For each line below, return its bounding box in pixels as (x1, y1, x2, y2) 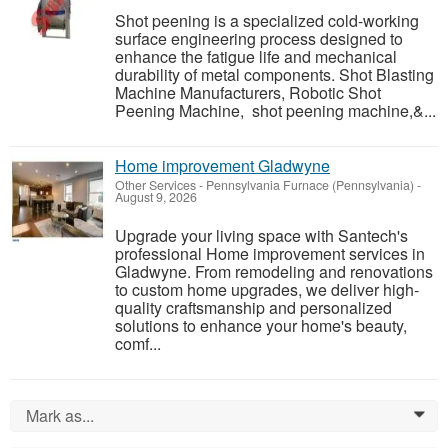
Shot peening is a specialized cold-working (115, 9, 419, 33)
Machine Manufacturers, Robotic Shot (115, 81, 381, 105)
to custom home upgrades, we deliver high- (115, 278, 419, 302)
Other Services (115, 176, 196, 195)
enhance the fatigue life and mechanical (115, 45, 397, 69)
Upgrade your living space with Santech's (115, 224, 408, 248)
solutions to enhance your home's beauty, (115, 314, 407, 338)
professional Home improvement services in (115, 242, 425, 266)
